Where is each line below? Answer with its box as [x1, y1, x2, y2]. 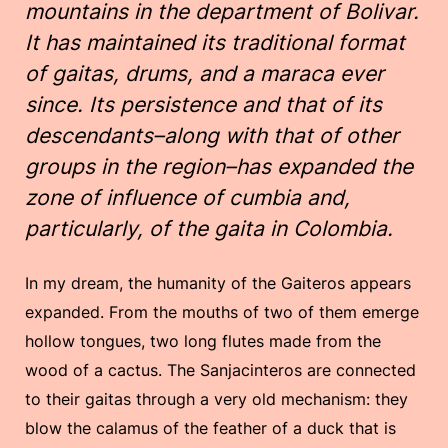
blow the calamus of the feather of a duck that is [25, 417, 396, 438]
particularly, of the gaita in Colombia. [25, 215, 399, 241]
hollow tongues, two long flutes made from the [25, 330, 381, 351]
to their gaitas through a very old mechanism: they [25, 388, 408, 409]
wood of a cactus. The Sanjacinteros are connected [25, 359, 416, 380]
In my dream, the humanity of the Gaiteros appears [25, 272, 411, 293]
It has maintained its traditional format [25, 29, 405, 55]
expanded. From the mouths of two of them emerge [25, 301, 419, 322]
